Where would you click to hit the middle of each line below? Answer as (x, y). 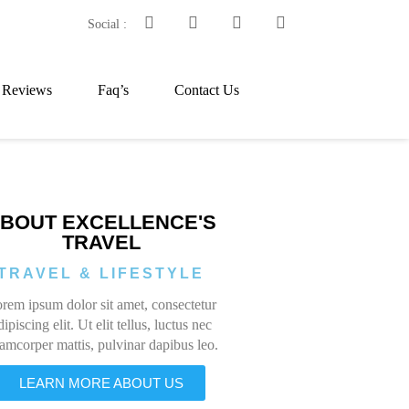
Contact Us (206, 90)
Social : (107, 24)
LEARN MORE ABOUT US (101, 383)
